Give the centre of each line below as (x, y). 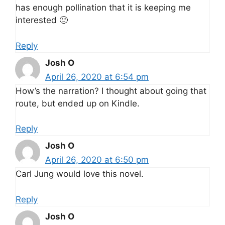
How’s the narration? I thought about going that (111, 91)
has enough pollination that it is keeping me (103, 8)
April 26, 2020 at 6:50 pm (97, 160)
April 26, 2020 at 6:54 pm (97, 77)
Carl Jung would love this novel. (80, 174)
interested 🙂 (42, 20)
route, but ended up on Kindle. (78, 103)
